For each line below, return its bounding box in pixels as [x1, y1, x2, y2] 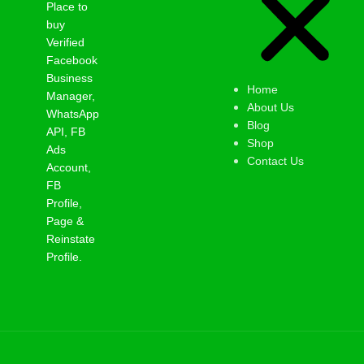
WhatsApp [46, 106, 99, 120]
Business [46, 71, 93, 84]
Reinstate [46, 232, 95, 245]
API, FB [46, 124, 85, 138]
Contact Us [246, 154, 304, 168]
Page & [46, 214, 84, 227]
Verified [46, 35, 84, 49]
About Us [246, 101, 294, 115]
